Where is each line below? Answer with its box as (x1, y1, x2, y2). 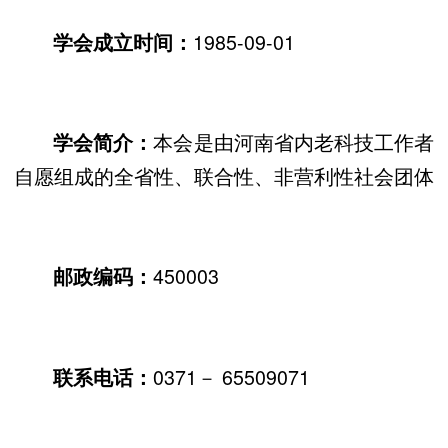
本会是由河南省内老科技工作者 (153, 127, 435, 157)
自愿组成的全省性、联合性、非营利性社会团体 (14, 161, 434, 191)
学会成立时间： (53, 27, 194, 56)
